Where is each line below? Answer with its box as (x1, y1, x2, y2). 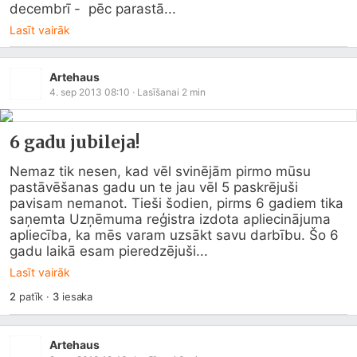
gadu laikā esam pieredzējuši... (10, 243, 208, 259)
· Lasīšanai (130, 85, 182, 98)
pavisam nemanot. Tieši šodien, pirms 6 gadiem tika (10, 195, 343, 211)
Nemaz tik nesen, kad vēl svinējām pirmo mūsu (10, 163, 311, 179)
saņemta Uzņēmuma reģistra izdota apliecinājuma (10, 211, 331, 227)
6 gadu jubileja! (10, 131, 140, 153)
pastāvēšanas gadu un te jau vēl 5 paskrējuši (10, 179, 298, 195)
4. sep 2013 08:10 (49, 85, 130, 98)
